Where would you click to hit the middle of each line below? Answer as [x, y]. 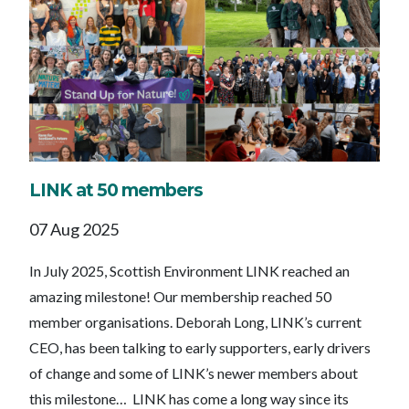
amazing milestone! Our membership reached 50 [180, 297]
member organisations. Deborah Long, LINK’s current [195, 322]
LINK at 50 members [116, 189]
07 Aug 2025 [74, 230]
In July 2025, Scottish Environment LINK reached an [189, 271]
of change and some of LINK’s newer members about [194, 373]
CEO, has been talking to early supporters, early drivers [200, 348]
